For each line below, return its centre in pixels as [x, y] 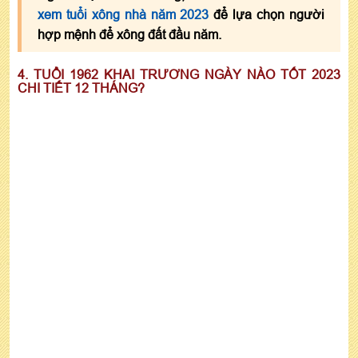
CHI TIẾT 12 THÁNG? [81, 88]
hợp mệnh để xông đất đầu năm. [129, 35]
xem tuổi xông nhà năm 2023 [123, 15]
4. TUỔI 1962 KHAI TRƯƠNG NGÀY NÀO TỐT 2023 [179, 75]
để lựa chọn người [267, 15]
